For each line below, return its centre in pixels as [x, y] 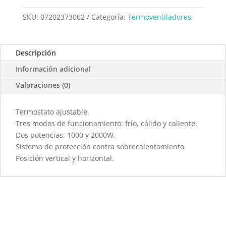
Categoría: [109, 17]
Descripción [36, 53]
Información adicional [53, 69]
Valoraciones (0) [43, 85]
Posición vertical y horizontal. [65, 158]
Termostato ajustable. [52, 112]
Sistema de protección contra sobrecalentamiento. [101, 147]
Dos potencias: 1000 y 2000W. [66, 135]
